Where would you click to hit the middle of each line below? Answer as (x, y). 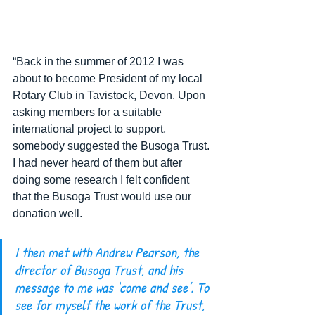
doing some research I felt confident (102, 180)
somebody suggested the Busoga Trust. (112, 146)
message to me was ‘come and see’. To (114, 287)
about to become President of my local (109, 78)
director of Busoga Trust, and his (101, 270)
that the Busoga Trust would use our (103, 197)
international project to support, (91, 129)
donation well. (50, 213)
